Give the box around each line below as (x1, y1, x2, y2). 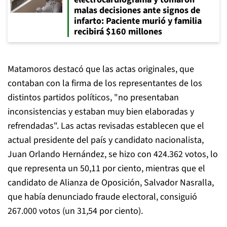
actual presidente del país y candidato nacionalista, (8, 134, 204, 146)
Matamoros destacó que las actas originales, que (8, 63, 194, 75)
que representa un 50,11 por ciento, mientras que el (8, 162, 205, 175)
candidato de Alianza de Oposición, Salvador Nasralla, (8, 176, 214, 189)
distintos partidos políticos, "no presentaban (8, 91, 179, 104)
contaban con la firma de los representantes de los (8, 77, 202, 90)
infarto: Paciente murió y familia (74, 15, 202, 27)
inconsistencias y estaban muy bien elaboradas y (8, 105, 194, 118)
